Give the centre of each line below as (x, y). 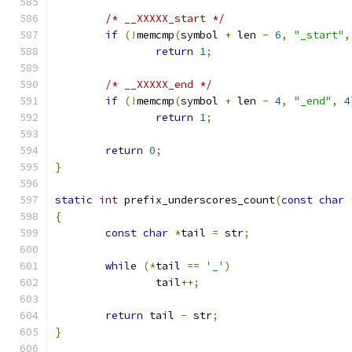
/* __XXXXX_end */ (159, 84)
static (74, 200)
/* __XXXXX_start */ (165, 18)
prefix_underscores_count (196, 200)
